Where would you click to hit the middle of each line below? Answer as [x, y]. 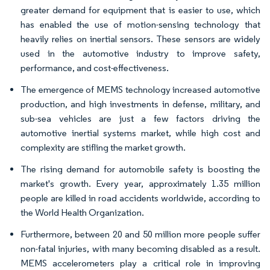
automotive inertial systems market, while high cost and [140, 133]
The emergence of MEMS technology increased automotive [140, 90]
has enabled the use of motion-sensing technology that [140, 25]
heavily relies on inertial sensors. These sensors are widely [140, 39]
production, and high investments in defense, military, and [140, 104]
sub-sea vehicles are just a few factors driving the [140, 119]
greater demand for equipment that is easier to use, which [140, 10]
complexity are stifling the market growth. [103, 148]
